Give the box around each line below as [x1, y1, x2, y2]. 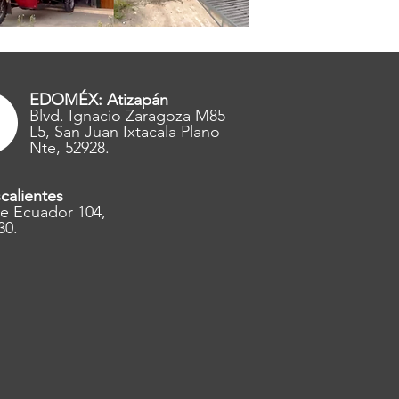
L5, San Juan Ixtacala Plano [29, 122, 220, 142]
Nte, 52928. [29, 138, 110, 158]
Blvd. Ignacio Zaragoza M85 [29, 106, 225, 126]
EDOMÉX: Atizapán [29, 90, 168, 110]
